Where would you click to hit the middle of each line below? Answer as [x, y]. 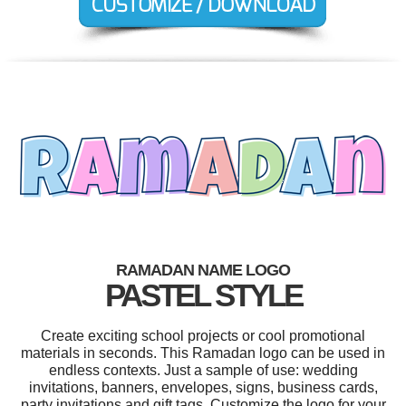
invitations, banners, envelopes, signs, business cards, [203, 387]
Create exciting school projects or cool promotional [203, 335]
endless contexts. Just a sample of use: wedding [203, 370]
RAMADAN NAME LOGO [203, 270]
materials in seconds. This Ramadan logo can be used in [203, 353]
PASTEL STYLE [203, 295]
